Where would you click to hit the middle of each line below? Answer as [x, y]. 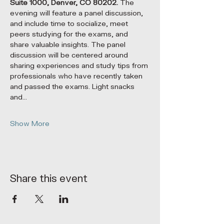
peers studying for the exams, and [70, 34]
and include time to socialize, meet [70, 24]
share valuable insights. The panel [69, 45]
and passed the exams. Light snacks [73, 87]
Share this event [49, 179]
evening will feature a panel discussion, [77, 13]
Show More [30, 124]
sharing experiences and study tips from [80, 66]
